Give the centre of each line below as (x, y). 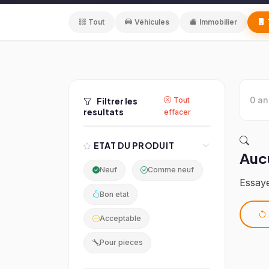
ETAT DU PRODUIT (134, 145)
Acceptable (120, 219)
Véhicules (152, 22)
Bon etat (114, 194)
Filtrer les (117, 101)
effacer (178, 112)
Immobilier (218, 22)
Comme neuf (171, 170)
